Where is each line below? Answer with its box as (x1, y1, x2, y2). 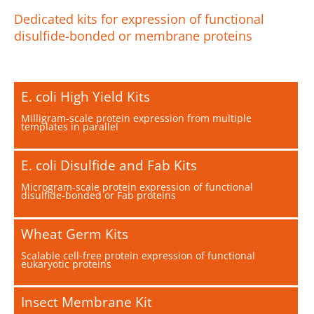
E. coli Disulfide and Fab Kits (21, 155, 197, 175)
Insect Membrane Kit (21, 292, 152, 312)
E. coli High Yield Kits (21, 87, 150, 106)
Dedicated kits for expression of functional (14, 10, 264, 27)
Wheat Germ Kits (21, 224, 128, 243)
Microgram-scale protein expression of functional (21, 180, 253, 194)
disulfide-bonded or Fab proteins (21, 189, 176, 203)
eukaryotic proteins (21, 257, 111, 271)
